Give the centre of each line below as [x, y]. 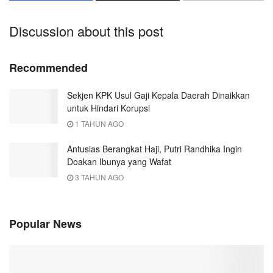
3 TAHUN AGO [98, 177]
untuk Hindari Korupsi [108, 108]
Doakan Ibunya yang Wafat [119, 161]
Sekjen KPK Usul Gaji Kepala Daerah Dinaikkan [158, 95]
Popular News [45, 223]
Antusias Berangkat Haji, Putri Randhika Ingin [154, 148]
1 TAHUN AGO [98, 123]
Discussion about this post [86, 30]
